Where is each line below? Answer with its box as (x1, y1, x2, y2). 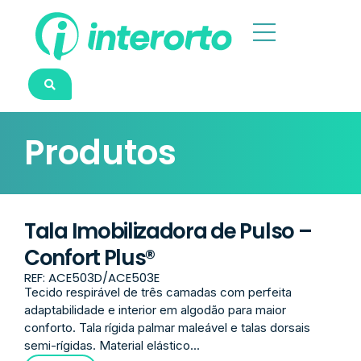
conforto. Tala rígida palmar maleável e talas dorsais (24, 320, 310, 335)
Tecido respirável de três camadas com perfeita (24, 284, 292, 300)
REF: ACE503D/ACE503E (24, 269, 160, 286)
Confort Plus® (24, 243, 156, 272)
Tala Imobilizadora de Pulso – (24, 217, 312, 246)
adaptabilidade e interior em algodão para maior (24, 302, 286, 317)
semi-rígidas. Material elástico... (24, 338, 200, 353)
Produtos (24, 129, 176, 176)
